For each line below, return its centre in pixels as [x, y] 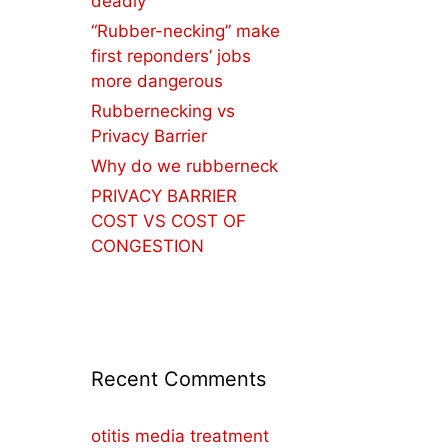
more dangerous [157, 81]
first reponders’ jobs [171, 56]
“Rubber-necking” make [185, 31]
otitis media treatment [180, 436]
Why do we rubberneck [184, 166]
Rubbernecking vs [163, 111]
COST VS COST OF [168, 221]
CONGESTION [147, 246]
